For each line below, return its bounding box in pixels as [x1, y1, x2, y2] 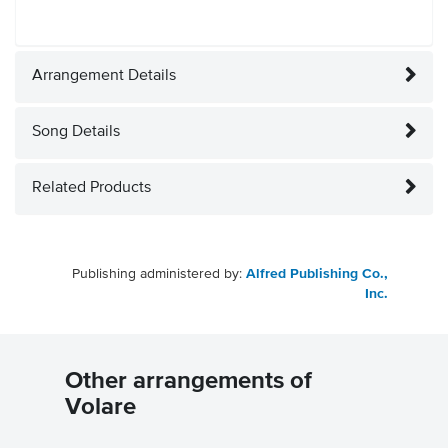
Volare [65, 395, 136, 420]
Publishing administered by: [72, 267, 246, 282]
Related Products [32, 180, 151, 197]
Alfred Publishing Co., [246, 267, 388, 282]
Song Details [32, 124, 120, 141]
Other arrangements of [65, 369, 312, 394]
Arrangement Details [32, 68, 176, 85]
